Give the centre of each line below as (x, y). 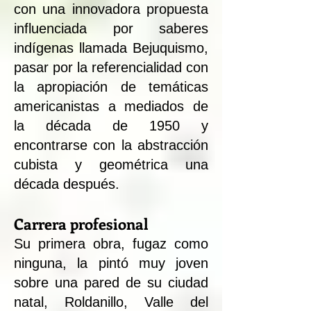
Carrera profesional (81, 223)
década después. (67, 184)
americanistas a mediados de (111, 106)
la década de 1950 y (111, 125)
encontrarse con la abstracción (111, 145)
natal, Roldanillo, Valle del (111, 302)
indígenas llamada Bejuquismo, (111, 48)
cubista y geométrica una (111, 164)
